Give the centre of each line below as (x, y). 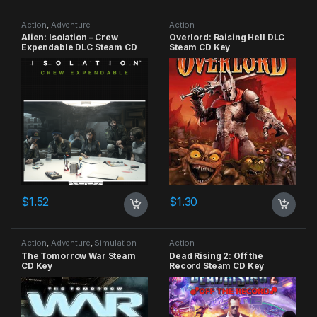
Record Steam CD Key (217, 266)
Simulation (115, 243)
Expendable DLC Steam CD (79, 47)
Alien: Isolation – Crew (69, 38)
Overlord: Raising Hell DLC (227, 38)
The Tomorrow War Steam (78, 256)
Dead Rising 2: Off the (216, 256)
